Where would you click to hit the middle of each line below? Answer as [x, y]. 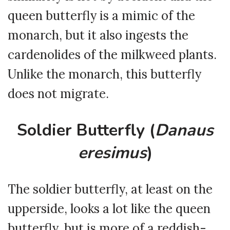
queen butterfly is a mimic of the [101, 16]
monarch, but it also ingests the [98, 35]
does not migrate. [58, 94]
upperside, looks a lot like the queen [109, 209]
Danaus [184, 130]
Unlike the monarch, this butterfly [104, 74]
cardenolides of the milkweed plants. [112, 55]
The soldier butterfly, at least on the [110, 189]
